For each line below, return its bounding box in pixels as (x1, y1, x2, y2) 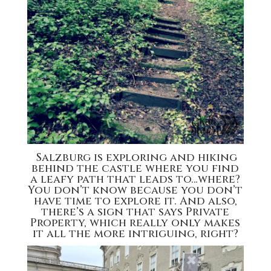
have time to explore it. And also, (33, 193, 237, 209)
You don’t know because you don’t (28, 182, 243, 198)
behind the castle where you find (31, 160, 240, 176)
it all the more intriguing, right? (32, 226, 238, 241)
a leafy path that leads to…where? (30, 171, 241, 187)
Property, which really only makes (30, 215, 241, 230)
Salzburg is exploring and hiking (33, 149, 238, 165)
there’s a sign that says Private (41, 204, 230, 220)
